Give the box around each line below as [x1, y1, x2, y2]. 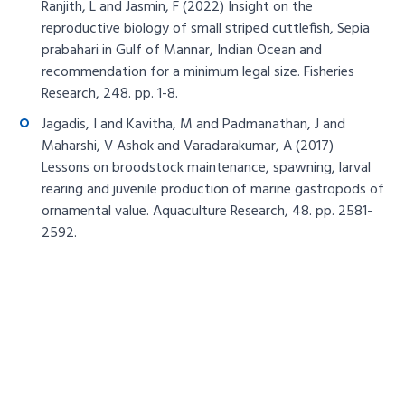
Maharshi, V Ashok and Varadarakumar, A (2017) [42, 135, 334, 159]
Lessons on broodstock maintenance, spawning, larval [42, 156, 372, 181]
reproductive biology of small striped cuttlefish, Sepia [42, 17, 371, 42]
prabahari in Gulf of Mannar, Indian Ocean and [42, 39, 323, 63]
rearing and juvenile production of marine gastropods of [42, 178, 385, 202]
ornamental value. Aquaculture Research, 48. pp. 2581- [42, 200, 373, 224]
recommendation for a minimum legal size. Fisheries [42, 61, 355, 85]
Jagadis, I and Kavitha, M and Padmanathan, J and [42, 113, 346, 137]
